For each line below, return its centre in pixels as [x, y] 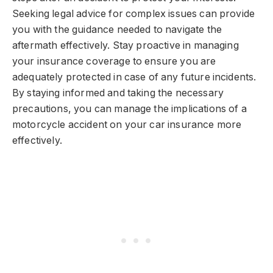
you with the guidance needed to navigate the [117, 30]
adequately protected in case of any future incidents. [134, 77]
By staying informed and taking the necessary [118, 93]
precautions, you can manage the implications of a [129, 109]
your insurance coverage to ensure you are [114, 62]
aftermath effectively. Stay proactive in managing [126, 46]
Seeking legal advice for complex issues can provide [134, 14]
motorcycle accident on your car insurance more [127, 125]
